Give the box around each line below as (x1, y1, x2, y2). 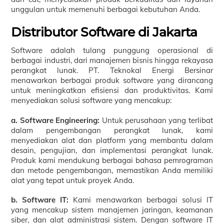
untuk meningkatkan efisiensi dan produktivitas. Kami (11, 85, 213, 95)
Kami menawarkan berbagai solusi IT (68, 195, 213, 205)
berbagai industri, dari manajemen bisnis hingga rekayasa (11, 55, 213, 65)
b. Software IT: (11, 195, 69, 205)
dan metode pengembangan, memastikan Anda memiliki (11, 165, 213, 175)
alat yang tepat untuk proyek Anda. (11, 175, 134, 185)
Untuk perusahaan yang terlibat (99, 115, 213, 125)
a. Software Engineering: (11, 115, 100, 125)
